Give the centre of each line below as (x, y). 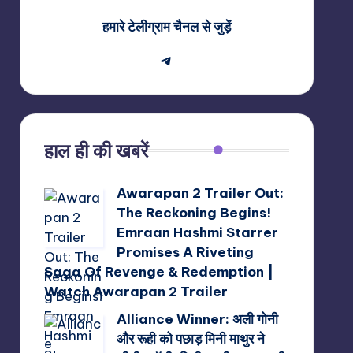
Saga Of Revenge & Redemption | (158, 271)
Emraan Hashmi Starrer (197, 232)
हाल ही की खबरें (96, 150)
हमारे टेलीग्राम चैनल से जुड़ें (166, 26)
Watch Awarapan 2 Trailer (136, 291)
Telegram (199, 59)
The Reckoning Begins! (193, 212)
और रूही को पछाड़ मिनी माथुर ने (190, 338)
